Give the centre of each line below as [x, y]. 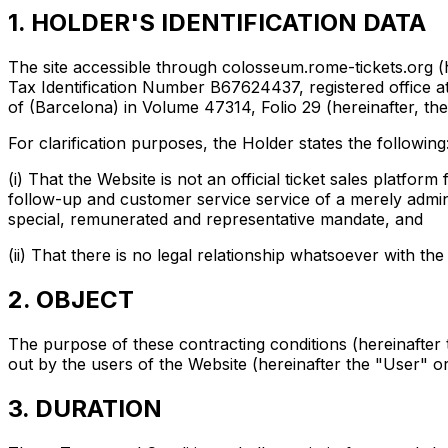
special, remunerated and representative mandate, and [215, 219]
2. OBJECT [71, 299]
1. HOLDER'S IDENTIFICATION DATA [217, 23]
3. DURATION [85, 408]
